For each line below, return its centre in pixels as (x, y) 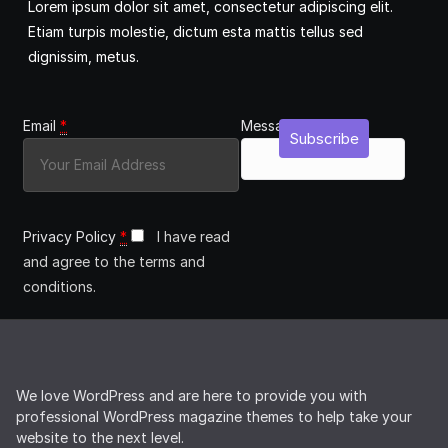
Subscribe (324, 139)
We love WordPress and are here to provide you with (191, 396)
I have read (193, 237)
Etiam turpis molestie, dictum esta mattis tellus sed (195, 32)
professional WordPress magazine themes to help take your (214, 417)
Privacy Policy (69, 237)
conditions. (59, 287)
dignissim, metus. (83, 57)
